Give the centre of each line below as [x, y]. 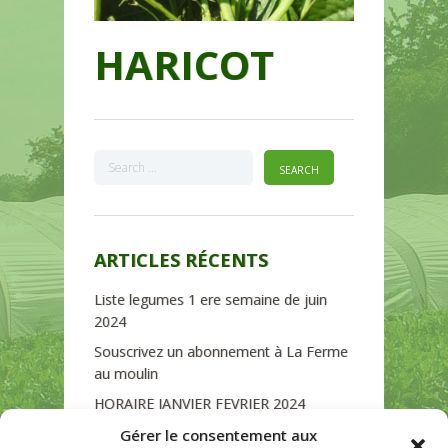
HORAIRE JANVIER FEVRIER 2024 [199, 404]
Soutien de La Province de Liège [198, 434]
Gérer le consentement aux [218, 435]
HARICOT [184, 65]
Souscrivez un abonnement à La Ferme [221, 352]
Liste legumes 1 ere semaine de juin [210, 300]
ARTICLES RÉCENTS [181, 260]
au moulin [126, 374]
